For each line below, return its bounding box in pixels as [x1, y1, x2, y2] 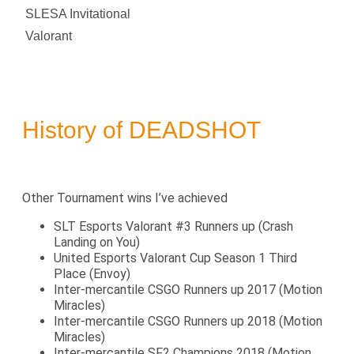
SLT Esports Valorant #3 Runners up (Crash [54, 218, 293, 234]
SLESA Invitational [25, 6, 130, 21]
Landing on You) [54, 234, 140, 250]
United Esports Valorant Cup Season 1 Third [54, 250, 297, 265]
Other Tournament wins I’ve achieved [22, 190, 228, 205]
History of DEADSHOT [22, 116, 261, 143]
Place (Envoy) [54, 265, 130, 281]
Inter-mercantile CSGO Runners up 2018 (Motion [54, 313, 322, 329]
